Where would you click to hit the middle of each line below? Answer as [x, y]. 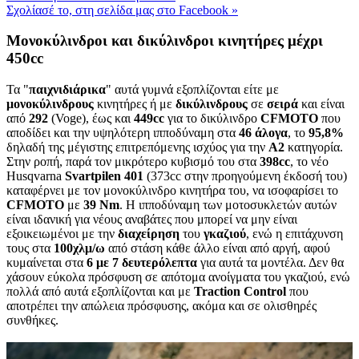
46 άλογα [263, 133]
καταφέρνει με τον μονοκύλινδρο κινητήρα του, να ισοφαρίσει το [172, 191]
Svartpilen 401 [106, 176]
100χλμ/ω [79, 248]
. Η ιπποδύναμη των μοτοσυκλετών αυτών [228, 205]
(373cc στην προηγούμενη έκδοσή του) [247, 176]
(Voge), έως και [93, 119]
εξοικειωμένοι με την [62, 234]
